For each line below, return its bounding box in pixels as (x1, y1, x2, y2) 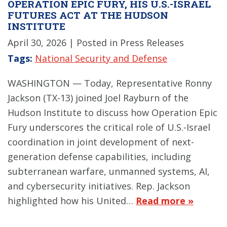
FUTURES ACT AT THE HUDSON (8, 8, 168, 21)
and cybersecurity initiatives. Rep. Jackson (8, 179, 190, 192)
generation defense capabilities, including (8, 150, 191, 163)
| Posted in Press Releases (69, 36, 184, 49)
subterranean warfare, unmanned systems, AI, (8, 165, 210, 177)
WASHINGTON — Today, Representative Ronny (8, 77, 212, 89)
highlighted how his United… (8, 194, 136, 207)
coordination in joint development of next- (8, 135, 194, 148)
